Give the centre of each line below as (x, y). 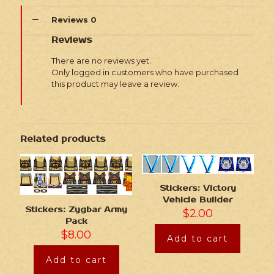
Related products (63, 139)
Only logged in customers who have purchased (145, 72)
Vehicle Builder (198, 200)
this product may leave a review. (115, 83)
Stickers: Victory (198, 189)
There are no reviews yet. (101, 60)
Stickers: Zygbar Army (76, 210)
